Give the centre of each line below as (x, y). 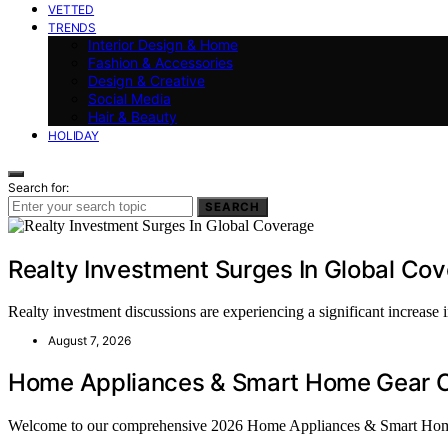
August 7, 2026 (89, 341)
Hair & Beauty (132, 116)
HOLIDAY (73, 135)
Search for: (38, 187)
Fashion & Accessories (160, 62)
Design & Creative (146, 80)
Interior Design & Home (163, 44)
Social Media (129, 98)
